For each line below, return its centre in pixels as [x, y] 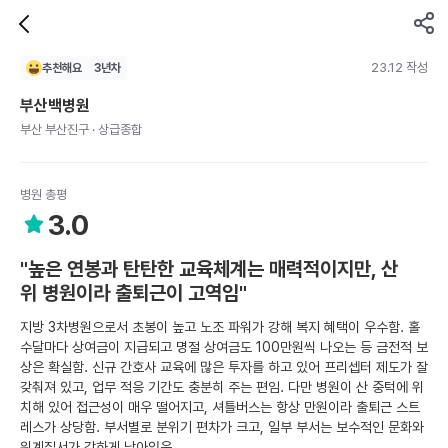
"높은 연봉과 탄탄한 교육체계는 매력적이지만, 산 [209, 269]
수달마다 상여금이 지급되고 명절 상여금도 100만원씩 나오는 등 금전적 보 [224, 347]
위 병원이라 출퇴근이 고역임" [133, 293]
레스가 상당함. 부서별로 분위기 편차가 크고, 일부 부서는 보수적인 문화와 [222, 427]
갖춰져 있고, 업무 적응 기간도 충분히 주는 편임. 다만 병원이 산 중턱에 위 [222, 387]
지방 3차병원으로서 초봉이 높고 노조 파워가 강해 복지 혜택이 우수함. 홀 [220, 327]
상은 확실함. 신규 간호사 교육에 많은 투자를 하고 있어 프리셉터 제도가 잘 [224, 367]
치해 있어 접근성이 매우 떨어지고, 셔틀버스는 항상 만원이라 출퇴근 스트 [220, 407]
